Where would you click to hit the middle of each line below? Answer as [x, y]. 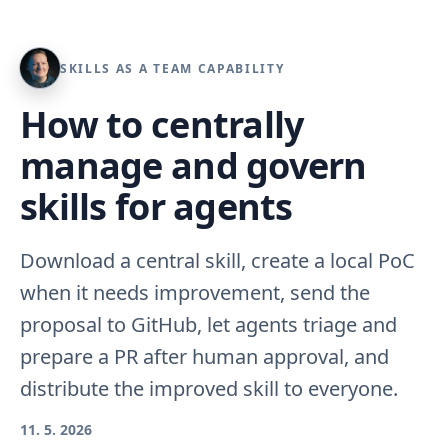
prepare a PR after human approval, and [204, 356]
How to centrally [162, 124]
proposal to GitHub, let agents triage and [208, 324]
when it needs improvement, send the [195, 292]
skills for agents [156, 206]
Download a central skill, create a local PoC [217, 260]
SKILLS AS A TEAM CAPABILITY [172, 68]
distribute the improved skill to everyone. [209, 388]
